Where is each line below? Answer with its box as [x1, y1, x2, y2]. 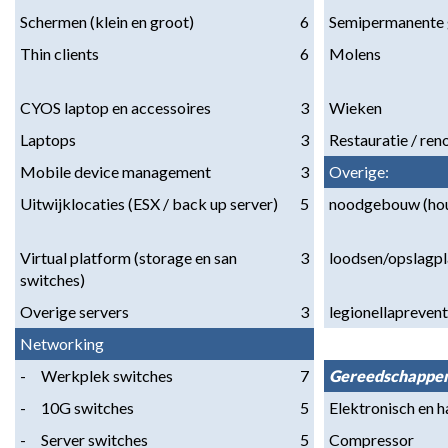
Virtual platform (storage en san [20, 248, 237, 267]
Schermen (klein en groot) [20, 12, 194, 31]
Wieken [329, 98, 382, 117]
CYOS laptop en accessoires [20, 98, 211, 117]
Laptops [20, 130, 76, 149]
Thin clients [20, 44, 99, 63]
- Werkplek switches [20, 366, 173, 385]
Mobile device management [20, 162, 211, 181]
